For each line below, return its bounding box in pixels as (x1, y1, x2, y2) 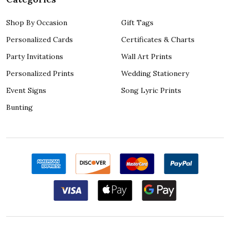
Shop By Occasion (6, 17, 67, 27)
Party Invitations (6, 51, 63, 61)
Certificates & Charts (121, 34, 195, 44)
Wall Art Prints (121, 51, 172, 61)
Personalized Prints (6, 68, 74, 78)
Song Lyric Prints (121, 85, 181, 95)
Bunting (6, 102, 33, 112)
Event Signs (6, 85, 46, 95)
